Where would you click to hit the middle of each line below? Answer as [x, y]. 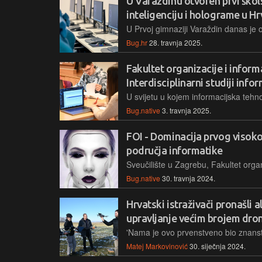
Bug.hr [137, 42]
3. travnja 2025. [187, 110]
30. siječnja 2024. [218, 246]
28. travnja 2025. [176, 42]
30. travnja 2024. [189, 178]
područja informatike [175, 150]
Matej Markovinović [157, 246]
